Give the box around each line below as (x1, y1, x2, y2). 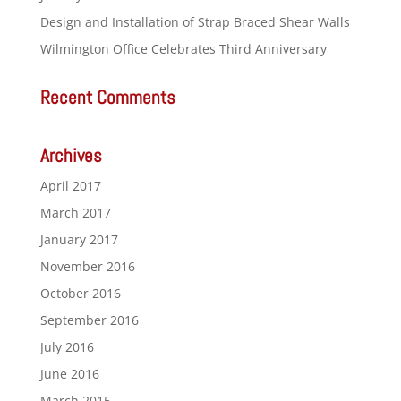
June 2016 (39, 365, 99, 382)
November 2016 (39, 258, 135, 275)
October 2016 (39, 285, 121, 302)
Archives (39, 143, 102, 167)
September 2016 (39, 311, 139, 328)
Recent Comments (39, 85, 175, 109)
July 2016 (39, 338, 94, 355)
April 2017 (39, 177, 101, 194)
